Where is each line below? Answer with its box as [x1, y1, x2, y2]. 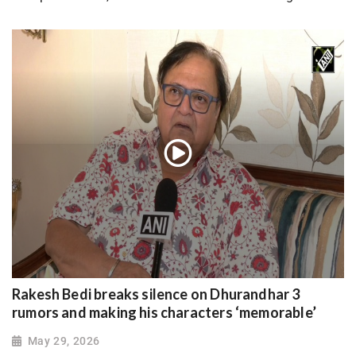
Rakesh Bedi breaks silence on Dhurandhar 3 [12, 285, 300, 303]
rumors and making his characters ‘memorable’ [12, 304, 316, 321]
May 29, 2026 [27, 335, 100, 347]
